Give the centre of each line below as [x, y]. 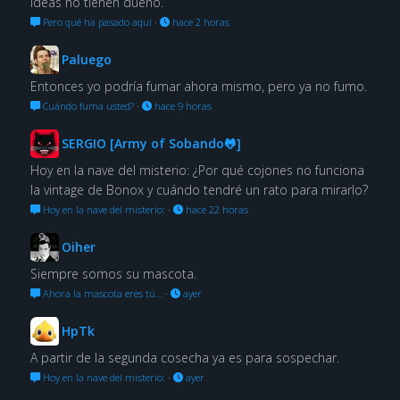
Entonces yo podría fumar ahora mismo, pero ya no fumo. [198, 86]
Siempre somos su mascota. [113, 273]
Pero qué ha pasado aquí [96, 21]
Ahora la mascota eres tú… [101, 293]
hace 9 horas [181, 105]
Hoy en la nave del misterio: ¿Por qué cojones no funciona [197, 170]
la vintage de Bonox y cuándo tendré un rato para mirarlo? [199, 189]
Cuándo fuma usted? [87, 105]
